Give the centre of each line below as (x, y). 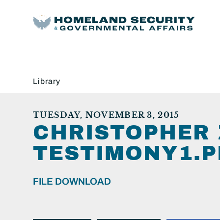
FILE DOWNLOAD (72, 181)
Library (47, 81)
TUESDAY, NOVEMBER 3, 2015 (106, 115)
